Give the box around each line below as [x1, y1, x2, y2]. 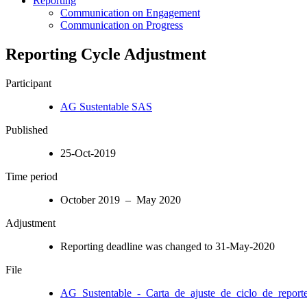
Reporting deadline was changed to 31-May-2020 [60, 240, 275, 252]
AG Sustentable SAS [60, 100, 152, 112]
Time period [5, 170, 58, 182]
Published [5, 123, 48, 136]
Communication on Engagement [60, 6, 200, 19]
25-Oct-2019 [60, 147, 116, 159]
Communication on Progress [60, 19, 183, 31]
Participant [5, 77, 51, 89]
